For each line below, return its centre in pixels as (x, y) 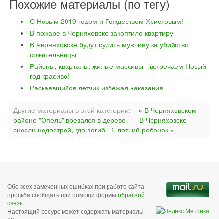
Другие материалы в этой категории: (72, 110)
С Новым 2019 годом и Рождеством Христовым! (107, 21)
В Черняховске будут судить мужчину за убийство (109, 44)
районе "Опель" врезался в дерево (69, 120)
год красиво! (50, 76)
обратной (131, 194)
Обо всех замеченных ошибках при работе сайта (76, 186)
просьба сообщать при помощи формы (63, 194)
